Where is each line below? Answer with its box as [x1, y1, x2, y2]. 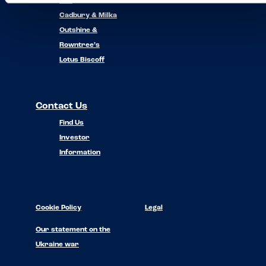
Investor [59, 134, 90, 141]
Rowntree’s [59, 41, 100, 49]
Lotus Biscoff [59, 56, 104, 64]
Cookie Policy [36, 204, 81, 211]
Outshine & [59, 26, 97, 34]
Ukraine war [36, 240, 79, 248]
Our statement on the [36, 226, 110, 233]
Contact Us [36, 101, 87, 111]
